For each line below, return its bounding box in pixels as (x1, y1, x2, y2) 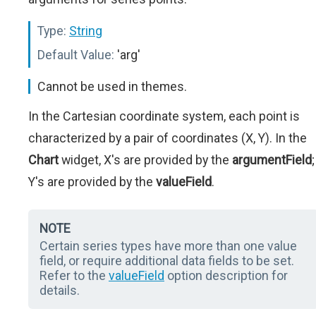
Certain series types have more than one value (39, 238, 297, 254)
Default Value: (37, 47, 114, 63)
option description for (164, 268, 288, 284)
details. (39, 283, 80, 298)
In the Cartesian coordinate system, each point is (28, 109, 300, 124)
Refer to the (39, 268, 109, 284)
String (69, 23, 102, 39)
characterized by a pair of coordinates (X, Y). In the (28, 130, 307, 146)
